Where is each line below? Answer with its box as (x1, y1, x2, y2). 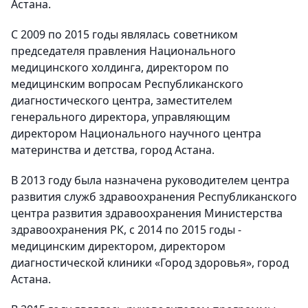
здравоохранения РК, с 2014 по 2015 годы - (11, 222, 241, 237)
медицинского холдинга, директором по (11, 60, 229, 75)
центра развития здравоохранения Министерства (11, 206, 283, 221)
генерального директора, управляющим (11, 109, 230, 124)
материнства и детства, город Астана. (11, 142, 214, 157)
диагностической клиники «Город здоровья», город (11, 255, 289, 270)
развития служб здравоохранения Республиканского (11, 189, 297, 204)
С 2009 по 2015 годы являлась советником (11, 27, 238, 42)
